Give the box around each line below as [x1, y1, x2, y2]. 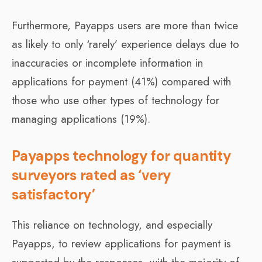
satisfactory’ [12, 185, 95, 204]
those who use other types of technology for [12, 92, 219, 108]
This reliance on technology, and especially [12, 216, 212, 233]
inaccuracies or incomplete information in [12, 54, 203, 71]
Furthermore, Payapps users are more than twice [12, 17, 238, 33]
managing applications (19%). [12, 111, 150, 127]
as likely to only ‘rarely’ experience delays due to [12, 36, 239, 52]
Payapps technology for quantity [12, 146, 232, 165]
